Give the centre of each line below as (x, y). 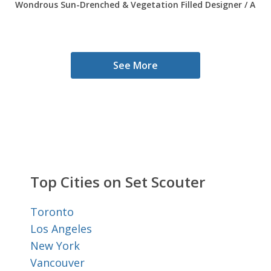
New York (55, 246)
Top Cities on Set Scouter (118, 182)
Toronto (52, 212)
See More (135, 66)
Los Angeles (61, 229)
